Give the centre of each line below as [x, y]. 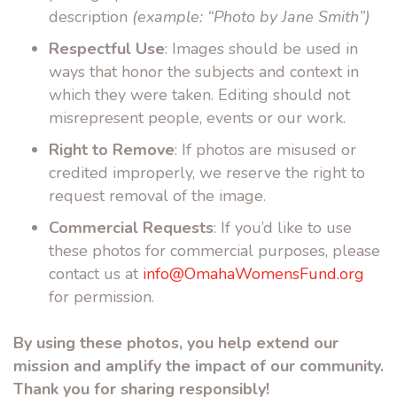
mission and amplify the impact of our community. [198, 366]
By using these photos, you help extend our [176, 343]
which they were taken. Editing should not [199, 95]
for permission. [101, 297]
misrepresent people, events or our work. [197, 118]
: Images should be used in [261, 49]
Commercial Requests [131, 228]
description [90, 17]
